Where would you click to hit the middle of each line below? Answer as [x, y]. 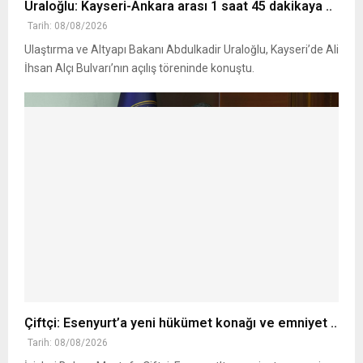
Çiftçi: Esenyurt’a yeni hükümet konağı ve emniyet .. [181, 322]
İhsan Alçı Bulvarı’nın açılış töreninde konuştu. [139, 68]
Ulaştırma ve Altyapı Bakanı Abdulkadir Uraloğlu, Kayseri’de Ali [181, 49]
